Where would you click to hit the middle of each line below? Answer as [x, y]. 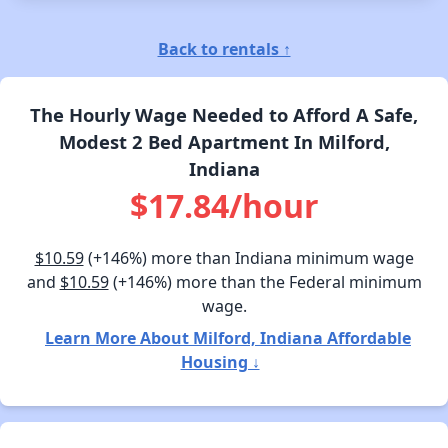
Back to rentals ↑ [224, 49]
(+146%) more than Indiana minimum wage [248, 258]
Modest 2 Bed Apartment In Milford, [224, 142]
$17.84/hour [224, 206]
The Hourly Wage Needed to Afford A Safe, [224, 115]
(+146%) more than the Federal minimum [265, 282]
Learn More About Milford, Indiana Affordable [228, 338]
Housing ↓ [220, 362]
